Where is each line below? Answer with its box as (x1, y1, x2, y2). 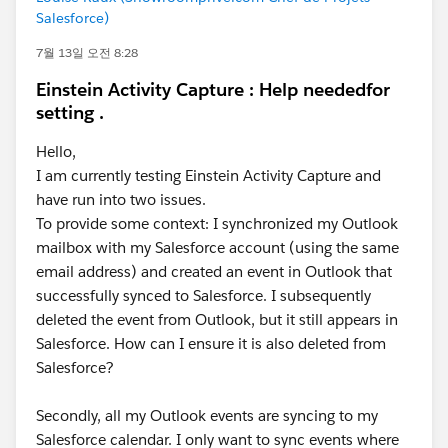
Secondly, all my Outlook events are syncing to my (36, 406, 378, 426)
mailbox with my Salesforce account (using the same (36, 238, 399, 258)
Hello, (36, 142, 76, 162)
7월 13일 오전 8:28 (36, 44, 138, 62)
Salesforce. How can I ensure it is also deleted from (36, 334, 386, 354)
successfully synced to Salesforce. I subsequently (36, 286, 371, 306)
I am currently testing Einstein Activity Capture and (36, 166, 381, 186)
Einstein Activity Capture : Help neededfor (36, 78, 390, 102)
